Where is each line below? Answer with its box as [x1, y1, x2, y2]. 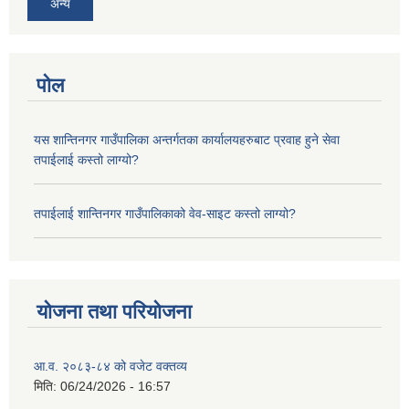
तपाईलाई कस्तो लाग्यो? [34, 152, 139, 167]
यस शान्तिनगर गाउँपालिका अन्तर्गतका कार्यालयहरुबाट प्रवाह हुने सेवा [34, 131, 340, 147]
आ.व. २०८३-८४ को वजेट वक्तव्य [34, 359, 187, 374]
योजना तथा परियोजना [37, 300, 192, 324]
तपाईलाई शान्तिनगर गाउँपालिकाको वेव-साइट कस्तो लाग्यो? [34, 205, 296, 221]
